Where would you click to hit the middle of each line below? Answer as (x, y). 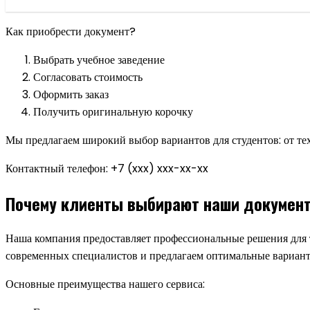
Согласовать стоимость (88, 77)
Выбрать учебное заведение (99, 60)
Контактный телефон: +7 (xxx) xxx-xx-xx (107, 168)
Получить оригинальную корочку (113, 111)
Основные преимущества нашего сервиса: (105, 284)
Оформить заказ (71, 94)
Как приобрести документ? (71, 31)
